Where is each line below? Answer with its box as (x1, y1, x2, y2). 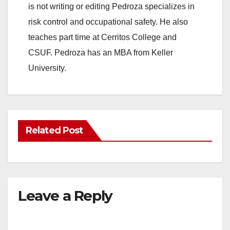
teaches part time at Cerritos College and (28, 33, 177, 42)
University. (28, 64, 66, 73)
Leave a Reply (18, 187, 112, 205)
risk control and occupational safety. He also (28, 17, 188, 27)
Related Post (26, 125, 83, 137)
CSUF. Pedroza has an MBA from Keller (28, 48, 173, 57)
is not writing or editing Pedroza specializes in (28, 2, 195, 11)
